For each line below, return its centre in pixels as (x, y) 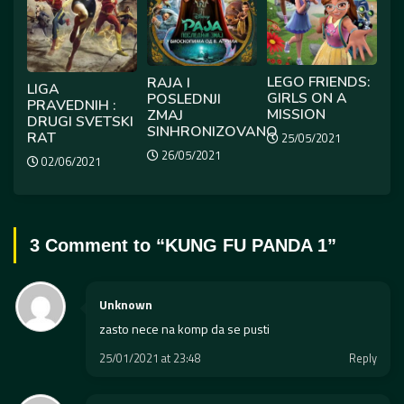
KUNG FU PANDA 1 (246, 246)
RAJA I (169, 83)
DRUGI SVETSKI (80, 121)
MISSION (297, 114)
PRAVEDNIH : (71, 105)
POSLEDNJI (184, 100)
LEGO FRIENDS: (319, 82)
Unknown (126, 305)
